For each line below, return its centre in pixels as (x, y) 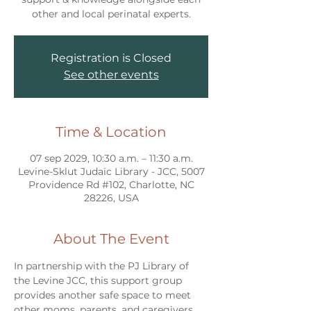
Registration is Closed (111, 58)
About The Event (111, 239)
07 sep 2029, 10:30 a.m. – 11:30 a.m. (111, 158)
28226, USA (111, 198)
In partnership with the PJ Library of (103, 266)
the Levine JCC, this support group (99, 280)
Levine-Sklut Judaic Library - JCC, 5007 (111, 171)
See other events (111, 75)
